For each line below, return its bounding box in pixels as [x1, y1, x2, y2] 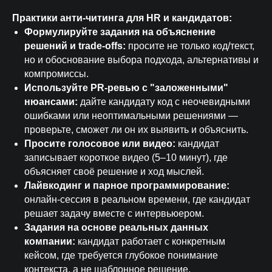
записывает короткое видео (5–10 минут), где [24, 152, 228, 163]
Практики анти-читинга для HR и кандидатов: [12, 13, 232, 23]
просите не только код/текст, [128, 41, 254, 51]
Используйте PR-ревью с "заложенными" [24, 83, 228, 93]
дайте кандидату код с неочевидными [80, 97, 250, 107]
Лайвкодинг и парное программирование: [24, 180, 229, 191]
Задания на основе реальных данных [24, 222, 208, 233]
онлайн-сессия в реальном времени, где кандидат [24, 194, 250, 205]
